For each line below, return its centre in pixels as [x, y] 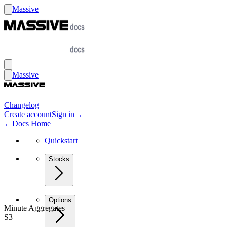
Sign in [63, 114]
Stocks [59, 159]
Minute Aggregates [34, 208]
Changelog [22, 105]
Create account [28, 114]
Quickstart [61, 141]
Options [60, 200]
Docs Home [31, 123]
